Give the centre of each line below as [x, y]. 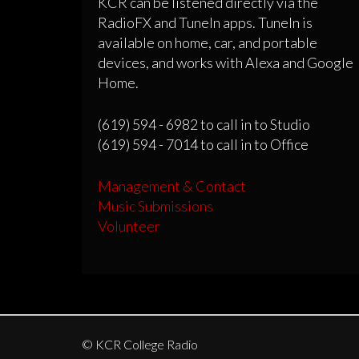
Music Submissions [155, 206]
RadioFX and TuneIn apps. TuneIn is [205, 23]
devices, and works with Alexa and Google [226, 63]
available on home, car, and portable [208, 43]
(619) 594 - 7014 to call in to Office [203, 145]
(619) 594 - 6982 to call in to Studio [204, 125]
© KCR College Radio [140, 345]
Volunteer [129, 226]
